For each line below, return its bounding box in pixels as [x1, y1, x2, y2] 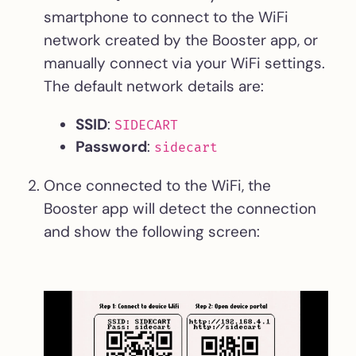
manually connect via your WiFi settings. [44, 52, 325, 73]
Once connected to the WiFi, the [44, 175, 271, 195]
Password [75, 136, 147, 157]
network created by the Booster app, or [44, 29, 318, 50]
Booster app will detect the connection [44, 198, 316, 219]
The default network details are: [44, 75, 264, 96]
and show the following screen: [44, 221, 260, 242]
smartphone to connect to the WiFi [44, 6, 288, 27]
